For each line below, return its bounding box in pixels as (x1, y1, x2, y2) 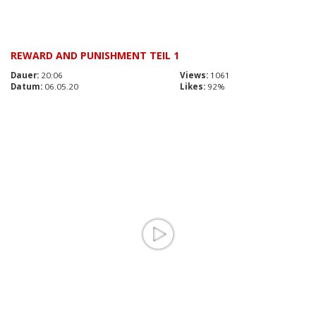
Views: (180, 70, 208, 81)
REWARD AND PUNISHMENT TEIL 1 (11, 49, 179, 63)
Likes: (180, 81, 205, 92)
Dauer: (11, 70, 39, 81)
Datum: (11, 81, 42, 92)
